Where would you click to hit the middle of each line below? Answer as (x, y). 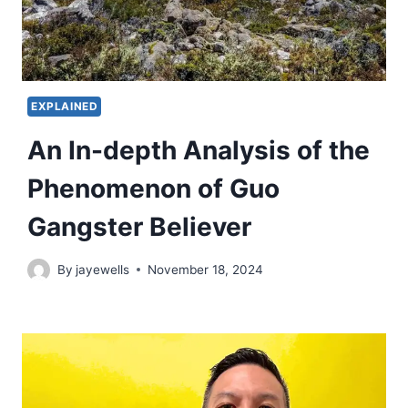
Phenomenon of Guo (153, 189)
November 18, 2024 (206, 269)
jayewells (103, 269)
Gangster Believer (139, 227)
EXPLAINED (65, 107)
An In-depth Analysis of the (199, 151)
